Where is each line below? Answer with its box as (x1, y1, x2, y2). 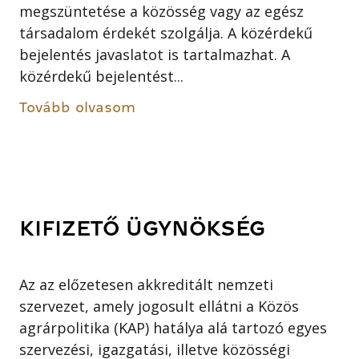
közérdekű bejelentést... (19, 67, 184, 87)
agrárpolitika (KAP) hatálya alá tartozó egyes (19, 318, 328, 338)
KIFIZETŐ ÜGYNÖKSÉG (19, 217, 266, 240)
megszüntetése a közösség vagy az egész (19, 2, 305, 22)
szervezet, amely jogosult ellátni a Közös (19, 296, 300, 317)
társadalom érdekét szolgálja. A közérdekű (19, 23, 313, 43)
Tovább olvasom (19, 100, 136, 115)
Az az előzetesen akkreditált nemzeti (19, 275, 274, 295)
